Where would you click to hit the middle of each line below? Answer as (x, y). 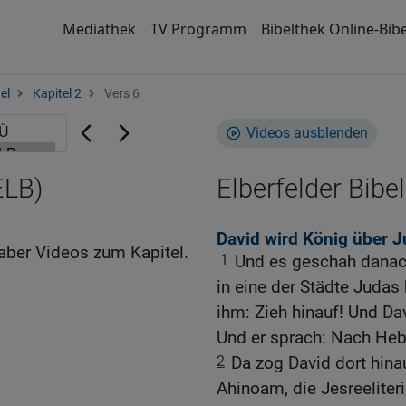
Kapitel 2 (57, 94)
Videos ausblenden (307, 133)
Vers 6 (121, 94)
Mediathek (99, 29)
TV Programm (198, 29)
